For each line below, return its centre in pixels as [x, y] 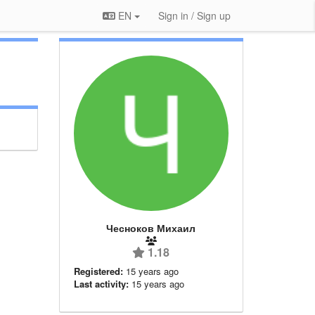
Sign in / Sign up [194, 15]
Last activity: [101, 283]
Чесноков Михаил [151, 227]
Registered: [98, 271]
